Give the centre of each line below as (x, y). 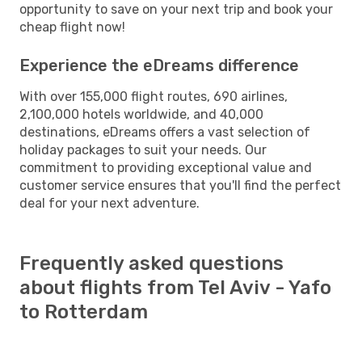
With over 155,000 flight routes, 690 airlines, (154, 96)
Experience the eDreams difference (159, 65)
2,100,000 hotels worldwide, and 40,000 (141, 114)
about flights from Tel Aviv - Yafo (175, 287)
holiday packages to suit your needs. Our (143, 149)
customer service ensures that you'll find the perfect (180, 185)
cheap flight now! (72, 27)
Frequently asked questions (152, 263)
